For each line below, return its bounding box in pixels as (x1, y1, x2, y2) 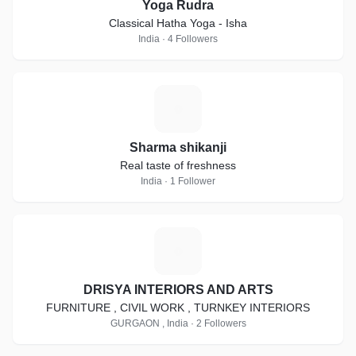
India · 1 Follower (141, 176, 215, 187)
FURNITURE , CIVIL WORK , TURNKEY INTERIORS (46, 301, 310, 314)
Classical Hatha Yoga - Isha (109, 17, 247, 29)
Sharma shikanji (130, 141, 226, 154)
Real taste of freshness (120, 159, 236, 172)
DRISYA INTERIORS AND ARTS (83, 283, 273, 296)
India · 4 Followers (138, 33, 218, 44)
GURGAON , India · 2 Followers (110, 318, 246, 329)
